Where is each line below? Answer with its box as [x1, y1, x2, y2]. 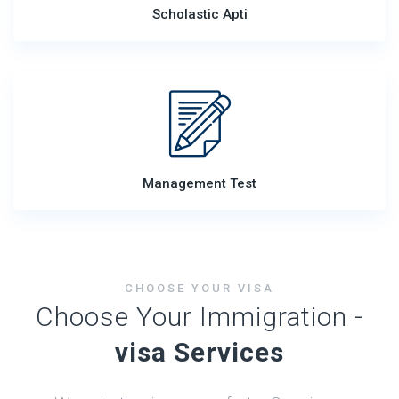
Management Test [142, 175, 256, 191]
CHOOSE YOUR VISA [125, 281, 274, 295]
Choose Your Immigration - [36, 301, 363, 332]
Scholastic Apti [151, 6, 248, 22]
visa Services [115, 337, 284, 368]
